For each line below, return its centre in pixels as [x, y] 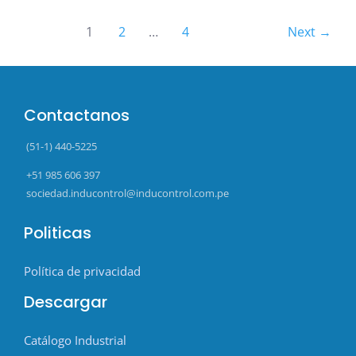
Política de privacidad [82, 271]
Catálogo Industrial [75, 340]
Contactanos [77, 116]
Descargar [66, 302]
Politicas [58, 232]
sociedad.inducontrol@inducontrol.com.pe [126, 193]
